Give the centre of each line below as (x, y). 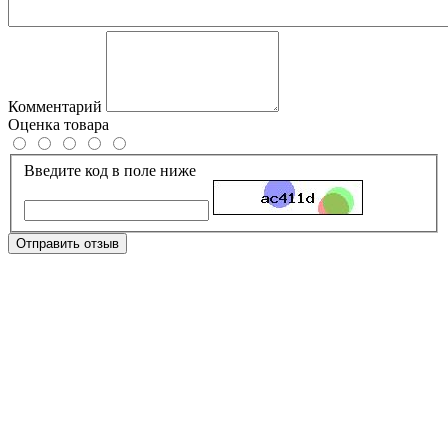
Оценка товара (58, 124)
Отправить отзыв (67, 243)
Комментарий (55, 106)
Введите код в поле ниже (110, 170)
